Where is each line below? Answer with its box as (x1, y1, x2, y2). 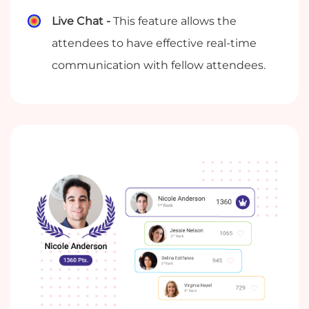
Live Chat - (52, 14, 114, 28)
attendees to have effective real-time (52, 37, 257, 50)
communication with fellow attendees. (52, 59, 266, 72)
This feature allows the (113, 14, 237, 28)
